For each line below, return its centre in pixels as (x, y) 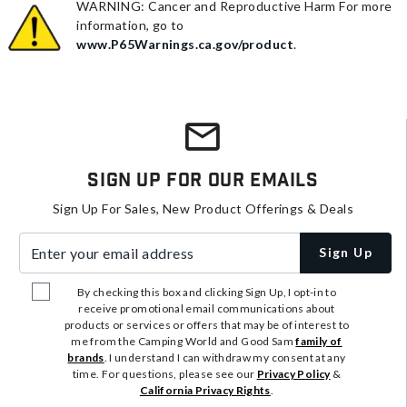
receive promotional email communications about (207, 308)
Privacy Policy (293, 373)
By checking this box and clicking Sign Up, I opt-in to (207, 292)
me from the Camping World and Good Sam (184, 341)
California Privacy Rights (205, 390)
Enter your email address (94, 242)
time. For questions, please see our (164, 373)
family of (319, 341)
